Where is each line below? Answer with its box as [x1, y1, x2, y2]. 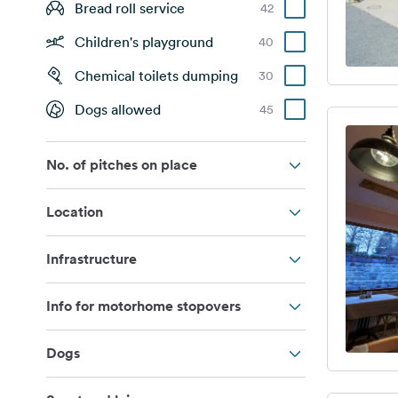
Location [46, 203, 103, 221]
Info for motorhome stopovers [46, 297, 241, 315]
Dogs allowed [75, 100, 161, 118]
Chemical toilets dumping [75, 67, 238, 84]
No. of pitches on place [46, 155, 197, 174]
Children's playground [75, 33, 213, 51]
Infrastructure [46, 250, 137, 268]
